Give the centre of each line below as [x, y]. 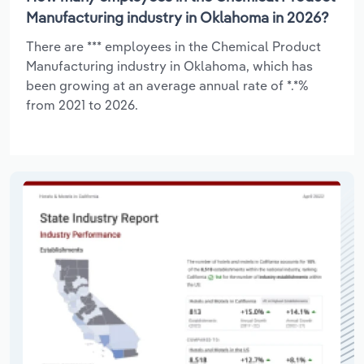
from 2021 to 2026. [82, 104]
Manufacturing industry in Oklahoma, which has [169, 65]
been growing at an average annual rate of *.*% [167, 85]
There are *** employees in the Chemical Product [173, 46]
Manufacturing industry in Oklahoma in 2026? [178, 17]
